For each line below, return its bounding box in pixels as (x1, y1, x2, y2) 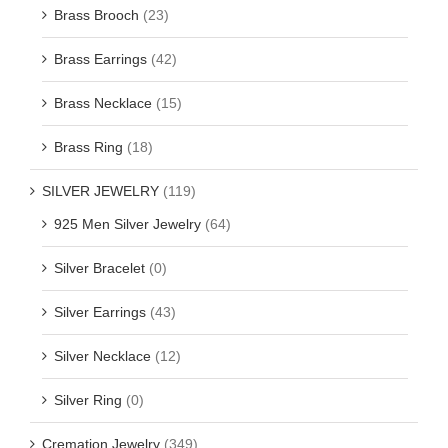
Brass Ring (54, 139, 123, 156)
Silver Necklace (54, 348, 151, 365)
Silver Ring (54, 392, 122, 409)
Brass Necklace (54, 95, 152, 112)
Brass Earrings (54, 51, 147, 68)
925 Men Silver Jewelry (54, 216, 201, 233)
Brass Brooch (54, 7, 139, 24)
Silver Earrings (54, 304, 146, 321)
